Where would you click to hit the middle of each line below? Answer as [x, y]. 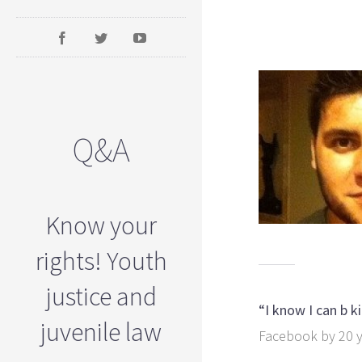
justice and [101, 297]
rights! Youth [101, 261]
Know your [101, 225]
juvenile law [101, 332]
